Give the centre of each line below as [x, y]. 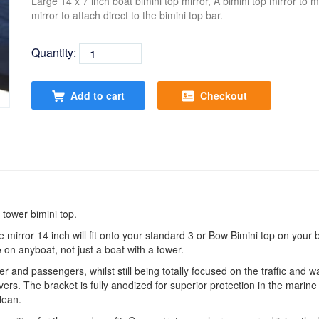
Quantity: [55, 52]
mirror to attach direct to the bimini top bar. [127, 15]
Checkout [224, 95]
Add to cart [98, 95]
